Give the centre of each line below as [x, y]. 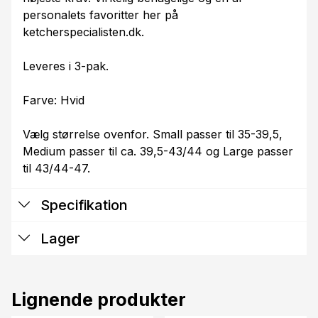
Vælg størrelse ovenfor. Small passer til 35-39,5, [153, 134]
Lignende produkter [99, 299]
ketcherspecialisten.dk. [83, 32]
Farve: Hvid [54, 100]
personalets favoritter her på [100, 15]
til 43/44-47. [56, 168]
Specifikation [82, 205]
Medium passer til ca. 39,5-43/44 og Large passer [158, 151]
